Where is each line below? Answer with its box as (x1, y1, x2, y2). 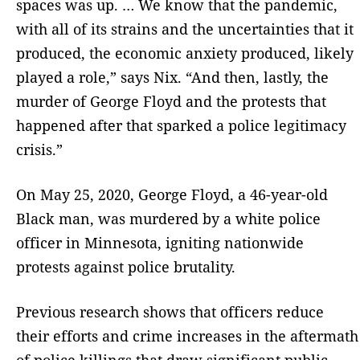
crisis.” (16, 139, 63, 159)
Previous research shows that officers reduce (16, 301, 324, 321)
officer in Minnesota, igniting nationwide (16, 232, 304, 252)
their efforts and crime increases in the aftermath (16, 325, 358, 346)
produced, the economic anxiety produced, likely (16, 43, 354, 63)
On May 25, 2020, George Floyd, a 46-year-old (16, 184, 328, 204)
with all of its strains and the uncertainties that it (16, 18, 354, 39)
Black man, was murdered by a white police (16, 208, 321, 228)
